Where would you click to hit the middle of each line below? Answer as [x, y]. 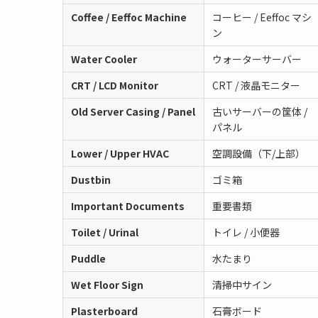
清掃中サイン [242, 285]
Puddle [88, 259]
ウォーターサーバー [257, 59]
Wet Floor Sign [107, 285]
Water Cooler [104, 59]
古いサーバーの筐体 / [259, 112]
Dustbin [91, 180]
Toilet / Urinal [104, 232]
